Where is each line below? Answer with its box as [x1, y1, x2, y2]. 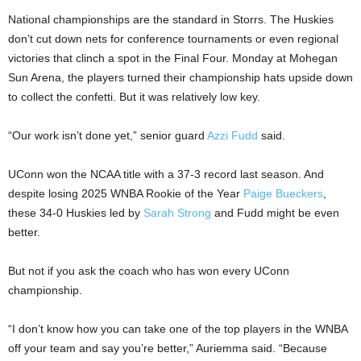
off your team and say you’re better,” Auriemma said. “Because [8, 342, 327, 355]
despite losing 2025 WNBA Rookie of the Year [8, 187, 243, 201]
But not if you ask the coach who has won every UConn [8, 264, 289, 278]
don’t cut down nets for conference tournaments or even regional [8, 32, 338, 46]
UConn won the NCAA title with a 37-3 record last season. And [8, 168, 324, 181]
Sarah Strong [143, 206, 211, 220]
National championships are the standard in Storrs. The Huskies [8, 13, 334, 27]
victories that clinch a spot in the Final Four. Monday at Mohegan [8, 52, 338, 65]
